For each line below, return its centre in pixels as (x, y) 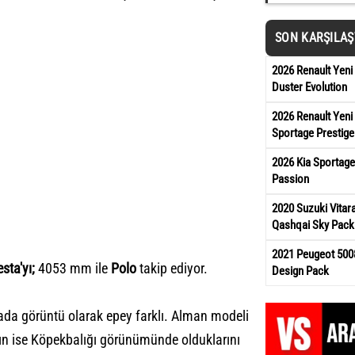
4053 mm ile (74, 268)
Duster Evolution (309, 87)
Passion (290, 179)
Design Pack (300, 271)
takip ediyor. (172, 268)
